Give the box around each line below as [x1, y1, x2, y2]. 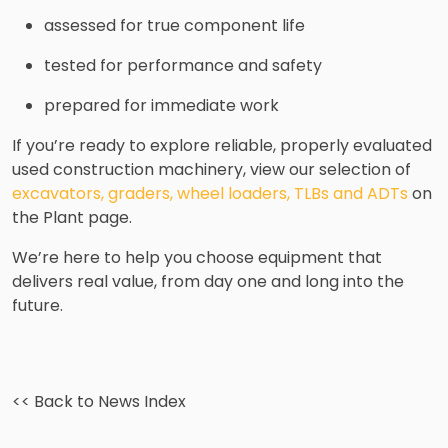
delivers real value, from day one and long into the [12, 269, 404, 293]
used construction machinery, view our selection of [12, 157, 411, 181]
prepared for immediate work [44, 93, 279, 117]
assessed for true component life [44, 13, 305, 37]
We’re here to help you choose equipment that [12, 245, 382, 269]
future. [12, 293, 63, 317]
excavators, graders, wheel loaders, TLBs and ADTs [12, 181, 408, 205]
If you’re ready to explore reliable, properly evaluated [12, 133, 432, 157]
